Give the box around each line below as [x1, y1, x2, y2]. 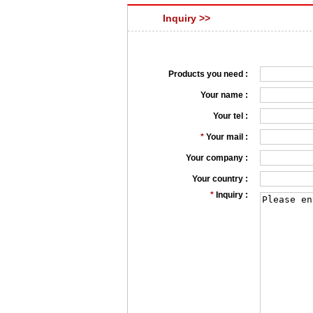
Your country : [192, 174, 248, 184]
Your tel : [213, 111, 248, 121]
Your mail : [206, 132, 248, 142]
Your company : [186, 153, 248, 163]
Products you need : [168, 69, 248, 79]
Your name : [201, 90, 248, 100]
